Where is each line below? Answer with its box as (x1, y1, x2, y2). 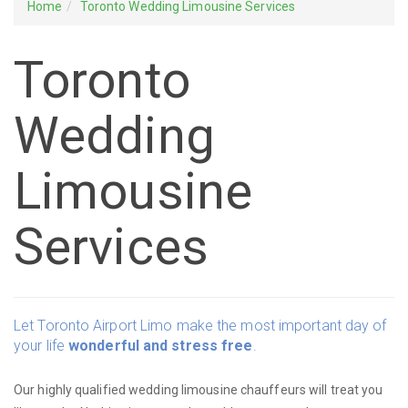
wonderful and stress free (68, 337, 253, 354)
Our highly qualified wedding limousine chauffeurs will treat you (14, 382, 383, 397)
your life (14, 337, 68, 354)
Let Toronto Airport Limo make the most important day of (14, 317, 387, 334)
